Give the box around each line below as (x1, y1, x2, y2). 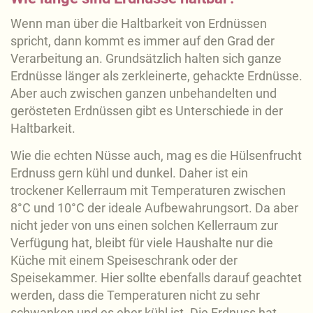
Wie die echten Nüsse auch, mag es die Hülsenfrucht (10, 147, 302, 163)
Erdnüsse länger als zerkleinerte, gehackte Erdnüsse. (10, 68, 303, 84)
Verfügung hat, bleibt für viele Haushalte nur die (10, 235, 273, 250)
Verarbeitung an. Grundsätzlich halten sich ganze (10, 51, 282, 66)
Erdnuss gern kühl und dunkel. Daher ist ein (10, 165, 248, 180)
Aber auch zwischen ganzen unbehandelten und (10, 86, 277, 101)
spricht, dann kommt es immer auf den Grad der (10, 34, 275, 49)
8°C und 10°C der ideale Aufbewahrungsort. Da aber (10, 200, 298, 215)
